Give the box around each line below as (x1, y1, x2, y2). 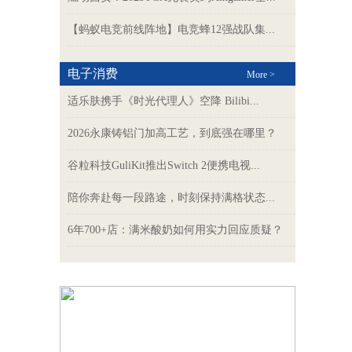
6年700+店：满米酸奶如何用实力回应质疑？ (68, 224, 283, 236)
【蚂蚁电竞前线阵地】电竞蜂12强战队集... (68, 24, 275, 35)
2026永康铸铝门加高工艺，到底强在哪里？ (68, 127, 277, 139)
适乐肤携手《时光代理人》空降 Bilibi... (68, 95, 259, 107)
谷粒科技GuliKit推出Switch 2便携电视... (68, 159, 260, 171)
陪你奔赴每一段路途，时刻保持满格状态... (68, 192, 275, 203)
